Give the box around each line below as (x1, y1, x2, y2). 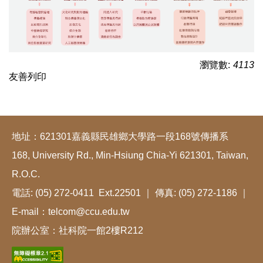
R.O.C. (12, 168, 40, 179)
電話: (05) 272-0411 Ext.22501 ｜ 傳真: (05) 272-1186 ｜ (12, 187, 249, 198)
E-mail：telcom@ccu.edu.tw (12, 206, 130, 217)
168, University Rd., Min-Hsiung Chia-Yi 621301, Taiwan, (12, 150, 248, 160)
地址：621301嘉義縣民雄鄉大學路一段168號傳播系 (12, 131, 228, 141)
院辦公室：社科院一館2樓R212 (12, 225, 143, 235)
